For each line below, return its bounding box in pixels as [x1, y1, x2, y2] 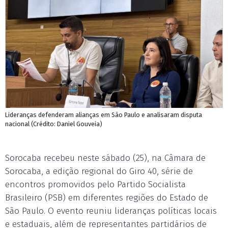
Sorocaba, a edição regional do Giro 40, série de [5, 166, 193, 177]
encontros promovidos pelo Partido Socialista [5, 179, 186, 190]
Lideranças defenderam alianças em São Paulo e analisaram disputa [5, 111, 202, 119]
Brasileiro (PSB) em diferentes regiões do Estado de [5, 192, 208, 203]
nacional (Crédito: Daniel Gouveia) [5, 120, 102, 128]
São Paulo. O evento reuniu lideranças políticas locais [5, 206, 217, 216]
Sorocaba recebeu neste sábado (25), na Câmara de [5, 153, 206, 163]
